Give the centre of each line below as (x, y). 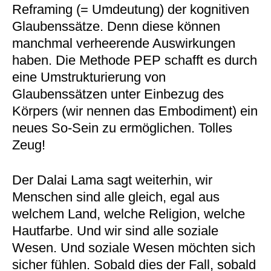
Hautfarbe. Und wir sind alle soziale (115, 231)
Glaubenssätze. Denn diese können (116, 26)
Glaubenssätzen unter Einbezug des (118, 94)
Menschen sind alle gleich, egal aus (116, 197)
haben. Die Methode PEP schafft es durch (134, 60)
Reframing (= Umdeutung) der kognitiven (130, 9)
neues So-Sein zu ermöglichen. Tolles (122, 128)
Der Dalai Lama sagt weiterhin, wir (112, 180)
